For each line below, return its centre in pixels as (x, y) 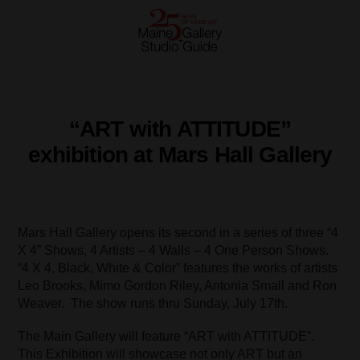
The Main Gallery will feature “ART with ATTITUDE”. (166, 337)
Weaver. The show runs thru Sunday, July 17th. (153, 303)
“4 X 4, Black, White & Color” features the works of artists (178, 268)
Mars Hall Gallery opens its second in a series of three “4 (178, 233)
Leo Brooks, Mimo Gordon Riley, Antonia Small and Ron (178, 286)
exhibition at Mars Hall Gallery (180, 155)
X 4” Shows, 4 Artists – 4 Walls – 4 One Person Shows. (174, 250)
